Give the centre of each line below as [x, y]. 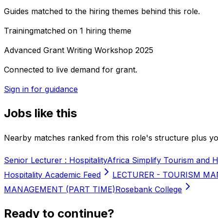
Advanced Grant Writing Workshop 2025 [79, 50]
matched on [57, 31]
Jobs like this [40, 113]
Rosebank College [149, 190]
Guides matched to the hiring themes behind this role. [102, 11]
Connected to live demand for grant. [71, 70]
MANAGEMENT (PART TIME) [60, 190]
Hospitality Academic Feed [52, 175]
